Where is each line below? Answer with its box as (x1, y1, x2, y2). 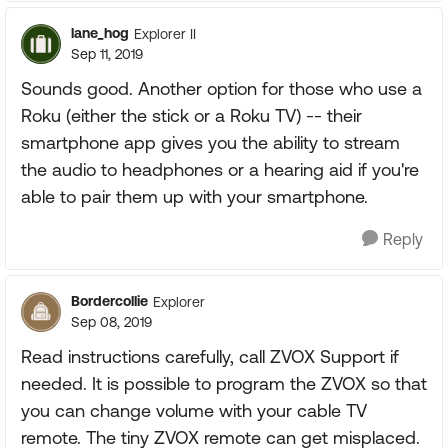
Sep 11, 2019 (71, 46, 143, 62)
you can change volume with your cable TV (21, 400, 367, 421)
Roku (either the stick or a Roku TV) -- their (21, 105, 362, 126)
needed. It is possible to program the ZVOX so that (21, 373, 427, 394)
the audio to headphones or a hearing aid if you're (21, 159, 419, 180)
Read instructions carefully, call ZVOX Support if (21, 346, 399, 367)
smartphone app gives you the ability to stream (21, 132, 400, 153)
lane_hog (71, 25, 129, 41)
